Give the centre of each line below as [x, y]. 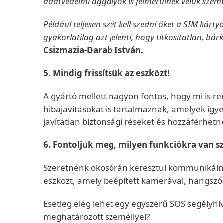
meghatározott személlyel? [97, 216]
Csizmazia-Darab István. [93, 50]
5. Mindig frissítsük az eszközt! [107, 73]
